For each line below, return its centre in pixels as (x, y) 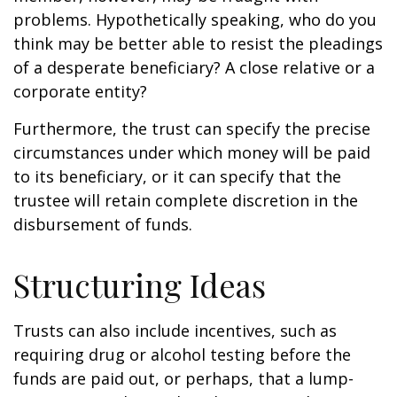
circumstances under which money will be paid (192, 152)
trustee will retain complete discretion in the (186, 200)
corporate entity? (80, 91)
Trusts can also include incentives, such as (175, 331)
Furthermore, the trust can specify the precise (192, 128)
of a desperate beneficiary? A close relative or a (194, 67)
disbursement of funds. (103, 224)
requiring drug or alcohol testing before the (182, 354)
